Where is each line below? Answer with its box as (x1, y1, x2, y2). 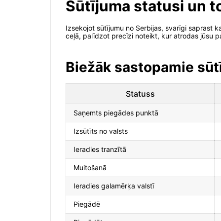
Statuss (125, 89, 155, 99)
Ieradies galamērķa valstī (74, 182, 154, 190)
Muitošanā (74, 163, 107, 172)
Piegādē (74, 200, 100, 209)
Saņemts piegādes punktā (74, 109, 158, 117)
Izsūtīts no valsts (74, 127, 128, 136)
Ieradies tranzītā (74, 145, 126, 154)
